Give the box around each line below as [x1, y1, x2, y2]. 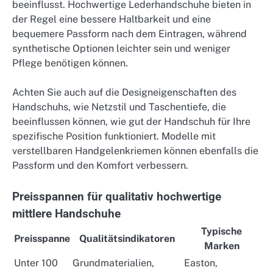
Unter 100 [14, 257, 58, 269]
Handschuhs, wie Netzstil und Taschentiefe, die [12, 101, 226, 113]
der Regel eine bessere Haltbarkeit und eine [12, 13, 211, 26]
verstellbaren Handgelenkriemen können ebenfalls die [12, 145, 258, 157]
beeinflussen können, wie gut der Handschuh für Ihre [12, 116, 250, 128]
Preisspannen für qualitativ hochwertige [12, 190, 221, 204]
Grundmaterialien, [73, 257, 154, 269]
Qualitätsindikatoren [79, 232, 175, 244]
